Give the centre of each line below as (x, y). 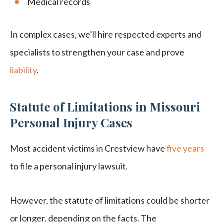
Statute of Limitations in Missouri (105, 107)
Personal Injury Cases (71, 123)
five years (185, 148)
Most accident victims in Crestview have (88, 148)
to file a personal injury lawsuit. (70, 166)
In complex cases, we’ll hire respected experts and (106, 34)
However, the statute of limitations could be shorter (110, 200)
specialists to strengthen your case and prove (97, 52)
